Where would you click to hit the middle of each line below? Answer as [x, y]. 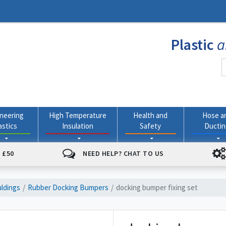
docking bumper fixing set [157, 188]
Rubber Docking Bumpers [68, 188]
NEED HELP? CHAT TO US [123, 153]
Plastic [194, 44]
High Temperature [78, 115]
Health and [151, 115]
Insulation [78, 126]
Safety [151, 126]
